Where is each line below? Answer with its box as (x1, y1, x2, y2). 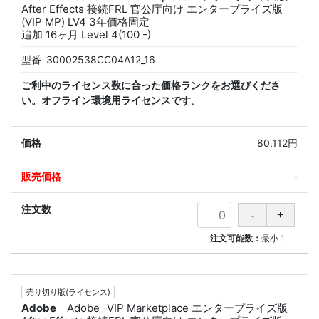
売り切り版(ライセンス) (26, 287, 110, 298)
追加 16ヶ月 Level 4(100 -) (21, 27, 151, 41)
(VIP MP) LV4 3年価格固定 (21, 14, 150, 28)
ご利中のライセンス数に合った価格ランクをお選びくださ (21, 78, 281, 91)
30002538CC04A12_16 (46, 53, 155, 66)
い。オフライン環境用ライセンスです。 (21, 93, 201, 106)
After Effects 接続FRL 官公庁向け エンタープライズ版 (21, 1, 283, 16)
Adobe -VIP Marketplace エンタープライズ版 (67, 300, 288, 315)
